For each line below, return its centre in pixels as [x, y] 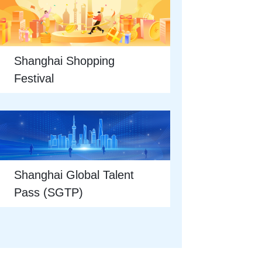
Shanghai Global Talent [74, 175]
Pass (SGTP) [49, 192]
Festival [34, 79]
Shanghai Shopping [65, 61]
